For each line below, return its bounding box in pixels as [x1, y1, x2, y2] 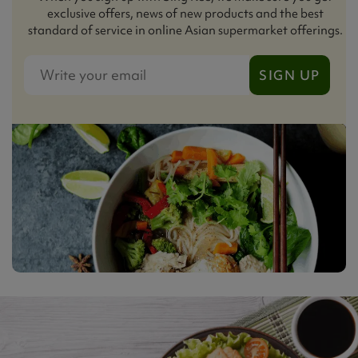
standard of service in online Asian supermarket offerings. [27, 22, 343, 38]
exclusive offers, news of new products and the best [46, 5, 324, 22]
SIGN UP [259, 66, 320, 84]
